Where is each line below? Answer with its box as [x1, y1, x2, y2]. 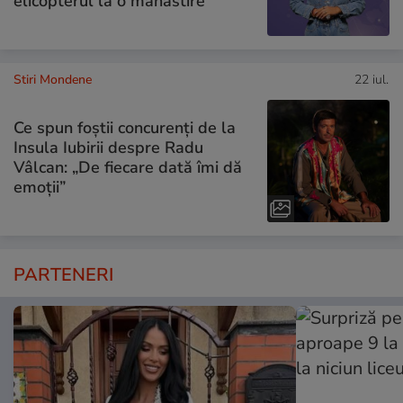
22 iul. [354, 70, 389, 88]
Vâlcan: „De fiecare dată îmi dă [13, 157, 242, 179]
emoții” [13, 176, 66, 199]
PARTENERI [13, 262, 113, 287]
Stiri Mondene [13, 70, 92, 88]
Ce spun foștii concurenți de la [13, 117, 236, 139]
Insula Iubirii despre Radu [13, 137, 203, 159]
